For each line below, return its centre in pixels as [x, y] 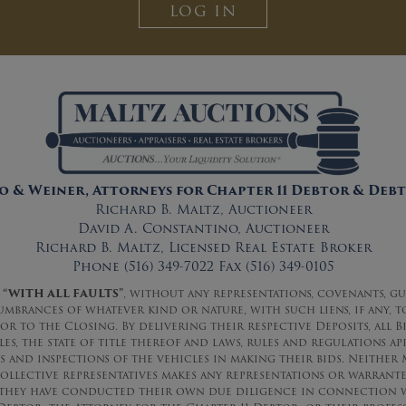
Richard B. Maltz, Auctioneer [203, 209]
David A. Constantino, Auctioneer [203, 228]
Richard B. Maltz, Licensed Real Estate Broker [203, 247]
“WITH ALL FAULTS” [63, 293]
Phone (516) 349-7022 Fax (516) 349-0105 [203, 266]
